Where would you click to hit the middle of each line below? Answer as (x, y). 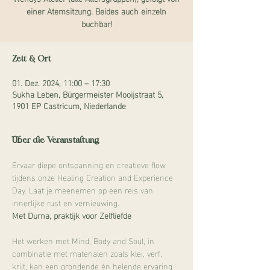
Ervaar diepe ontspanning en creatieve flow (90, 164)
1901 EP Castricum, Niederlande (69, 105)
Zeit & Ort (32, 59)
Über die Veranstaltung (56, 140)
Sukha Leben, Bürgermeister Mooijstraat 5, (88, 94)
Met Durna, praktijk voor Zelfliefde (72, 215)
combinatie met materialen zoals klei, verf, (88, 253)
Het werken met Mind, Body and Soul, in (84, 240)
